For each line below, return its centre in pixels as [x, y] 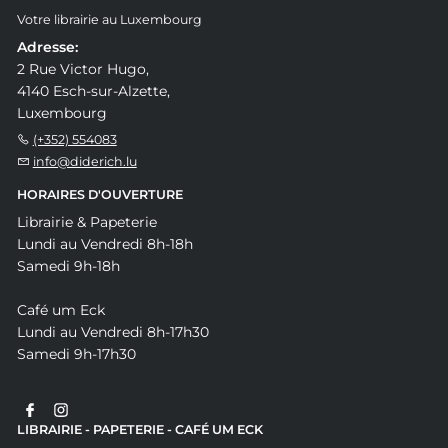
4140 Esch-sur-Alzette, [93, 90]
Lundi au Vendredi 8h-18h [104, 243]
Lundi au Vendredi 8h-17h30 [112, 331]
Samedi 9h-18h [68, 265]
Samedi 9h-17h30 [76, 353]
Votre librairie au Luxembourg [109, 19]
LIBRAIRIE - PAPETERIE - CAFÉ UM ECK [139, 429]
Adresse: [47, 46]
